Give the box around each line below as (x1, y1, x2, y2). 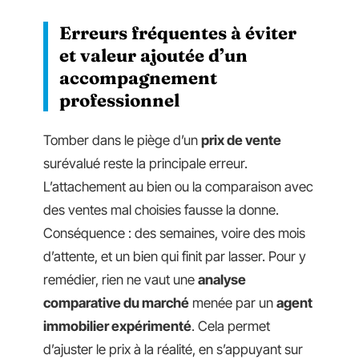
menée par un (189, 295, 276, 312)
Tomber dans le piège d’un (43, 132, 201, 149)
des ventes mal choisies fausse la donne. (43, 202, 279, 219)
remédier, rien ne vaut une (43, 272, 198, 288)
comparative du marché (43, 295, 189, 312)
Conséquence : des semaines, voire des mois (43, 225, 305, 242)
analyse (198, 272, 246, 288)
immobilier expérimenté (43, 318, 192, 335)
